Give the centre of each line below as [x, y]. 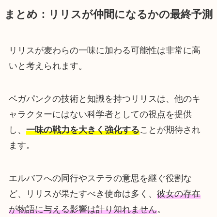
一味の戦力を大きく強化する [83, 130]
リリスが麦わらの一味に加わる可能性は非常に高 [104, 51]
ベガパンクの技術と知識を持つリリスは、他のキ [104, 99]
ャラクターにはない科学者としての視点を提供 [100, 114]
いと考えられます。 [48, 66]
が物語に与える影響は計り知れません [83, 209]
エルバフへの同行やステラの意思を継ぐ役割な [100, 178]
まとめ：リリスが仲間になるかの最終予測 [108, 15]
